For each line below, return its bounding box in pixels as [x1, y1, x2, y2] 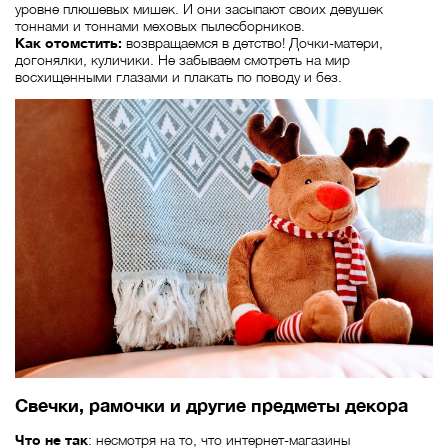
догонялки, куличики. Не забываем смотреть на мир [15, 50, 350, 68]
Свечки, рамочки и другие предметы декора [15, 394, 408, 416]
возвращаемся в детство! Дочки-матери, [122, 33, 383, 51]
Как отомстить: [15, 33, 122, 51]
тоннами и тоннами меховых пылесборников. [15, 16, 305, 34]
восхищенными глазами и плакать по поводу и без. [15, 67, 342, 85]
